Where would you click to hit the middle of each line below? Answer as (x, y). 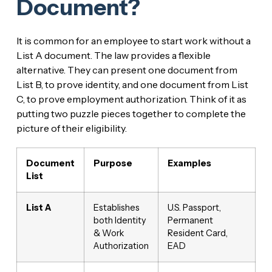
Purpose (113, 163)
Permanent (190, 220)
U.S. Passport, (194, 207)
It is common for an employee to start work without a (133, 40)
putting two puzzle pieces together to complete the (131, 113)
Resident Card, (197, 233)
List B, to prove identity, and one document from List (132, 84)
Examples (189, 163)
